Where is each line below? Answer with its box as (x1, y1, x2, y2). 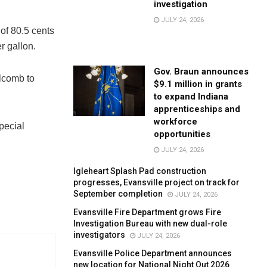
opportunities (154, 128, 211, 139)
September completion (73, 188, 163, 198)
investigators (73, 229, 126, 240)
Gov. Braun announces (154, 66, 249, 77)
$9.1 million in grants (154, 78, 243, 89)
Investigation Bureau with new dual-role (73, 218, 228, 228)
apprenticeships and (154, 103, 241, 114)
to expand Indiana (154, 91, 229, 102)
